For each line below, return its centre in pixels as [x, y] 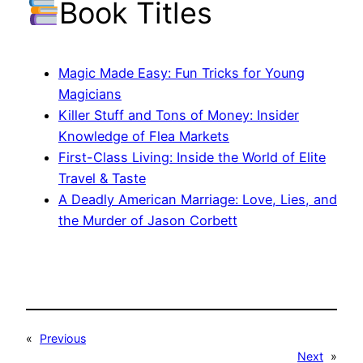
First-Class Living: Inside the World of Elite [192, 157]
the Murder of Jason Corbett [148, 220]
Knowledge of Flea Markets [144, 136]
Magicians [90, 94]
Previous [63, 338]
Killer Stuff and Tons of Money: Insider [179, 115]
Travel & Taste [102, 178]
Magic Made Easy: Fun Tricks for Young [181, 73]
